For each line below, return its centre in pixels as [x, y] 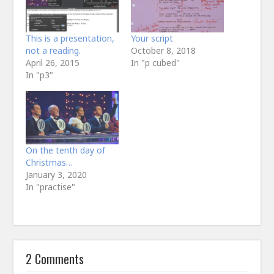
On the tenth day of [66, 150]
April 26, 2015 [53, 62]
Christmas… [50, 162]
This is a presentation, [70, 38]
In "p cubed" [155, 62]
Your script [152, 38]
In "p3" [40, 75]
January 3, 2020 [57, 174]
